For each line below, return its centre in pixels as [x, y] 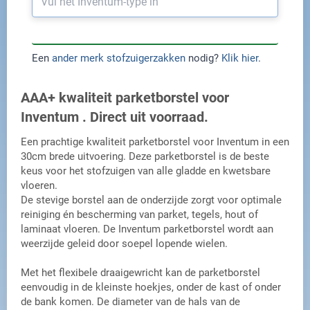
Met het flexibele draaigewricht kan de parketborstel [140, 273]
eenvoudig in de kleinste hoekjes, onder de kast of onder [151, 287]
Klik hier [240, 58]
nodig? [203, 58]
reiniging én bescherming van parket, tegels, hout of [139, 215]
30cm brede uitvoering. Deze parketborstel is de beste [145, 156]
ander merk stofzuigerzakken [119, 58]
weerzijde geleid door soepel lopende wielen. [124, 244]
